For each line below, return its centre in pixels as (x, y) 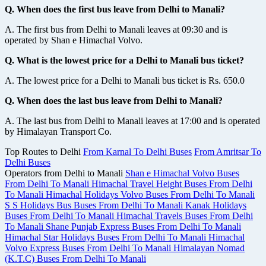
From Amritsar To (228, 152)
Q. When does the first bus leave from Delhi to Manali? (115, 9)
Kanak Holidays (216, 205)
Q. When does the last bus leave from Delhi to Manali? (114, 101)
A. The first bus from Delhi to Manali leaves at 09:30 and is (116, 29)
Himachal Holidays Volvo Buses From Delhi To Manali (150, 194)
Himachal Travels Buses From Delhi (185, 216)
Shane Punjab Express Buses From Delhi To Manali (143, 227)
